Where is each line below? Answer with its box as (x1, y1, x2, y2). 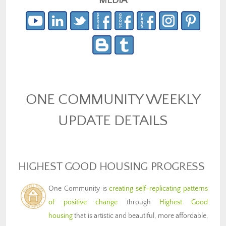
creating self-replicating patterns (109, 184, 208, 193)
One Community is (48, 184, 109, 193)
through (118, 198, 160, 206)
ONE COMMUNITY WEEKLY (25, 90, 201, 108)
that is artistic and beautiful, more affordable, (73, 211, 208, 220)
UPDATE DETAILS (58, 111, 168, 129)
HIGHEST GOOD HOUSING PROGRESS (18, 160, 205, 173)
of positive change (48, 198, 118, 206)
